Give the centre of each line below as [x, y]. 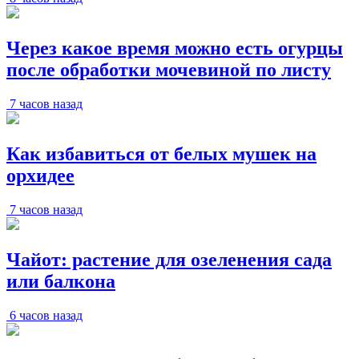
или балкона [61, 281]
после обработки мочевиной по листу [169, 70]
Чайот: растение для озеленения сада [169, 259]
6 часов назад [46, 315]
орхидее [40, 175]
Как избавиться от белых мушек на [161, 153]
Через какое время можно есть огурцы [175, 48]
